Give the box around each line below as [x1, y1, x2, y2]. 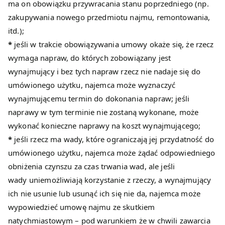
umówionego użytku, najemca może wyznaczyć [8, 80, 176, 90]
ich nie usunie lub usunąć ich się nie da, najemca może [8, 188, 201, 199]
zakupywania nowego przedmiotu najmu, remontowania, [8, 12, 210, 23]
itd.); [8, 26, 24, 36]
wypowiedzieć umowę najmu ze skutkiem [8, 202, 155, 212]
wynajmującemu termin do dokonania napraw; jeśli [8, 93, 190, 104]
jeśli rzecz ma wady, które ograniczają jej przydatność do [12, 134, 214, 145]
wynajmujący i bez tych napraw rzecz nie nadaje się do [8, 66, 200, 77]
